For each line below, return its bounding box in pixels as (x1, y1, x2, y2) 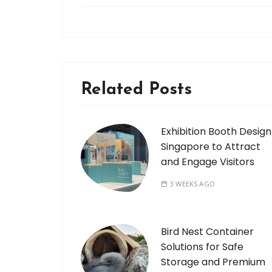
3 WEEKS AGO (170, 179, 215, 189)
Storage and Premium (161, 255, 265, 270)
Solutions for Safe (161, 240, 243, 254)
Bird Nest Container (161, 225, 254, 239)
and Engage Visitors (161, 155, 254, 169)
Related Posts (81, 81, 192, 99)
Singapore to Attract (161, 140, 260, 154)
